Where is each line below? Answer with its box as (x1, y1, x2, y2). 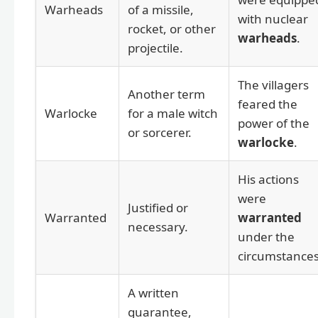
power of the (238, 115, 309, 132)
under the (238, 229, 295, 246)
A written (128, 285, 179, 302)
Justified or (128, 199, 188, 216)
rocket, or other (128, 21, 216, 38)
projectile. (128, 40, 183, 57)
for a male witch (128, 105, 218, 122)
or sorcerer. (128, 124, 192, 141)
